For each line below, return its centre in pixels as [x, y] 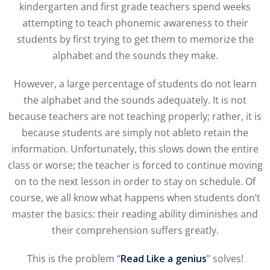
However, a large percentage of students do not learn [135, 84]
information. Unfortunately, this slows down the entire [135, 149]
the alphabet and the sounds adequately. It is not [135, 100]
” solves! [225, 259]
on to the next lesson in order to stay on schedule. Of [135, 182]
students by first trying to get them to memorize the [135, 39]
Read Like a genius [163, 259]
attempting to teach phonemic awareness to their [135, 23]
